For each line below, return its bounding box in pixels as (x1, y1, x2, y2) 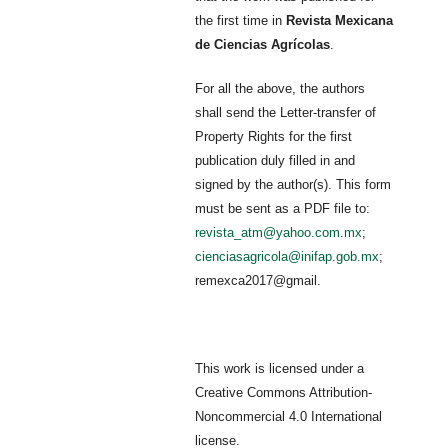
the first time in (195, 12, 287, 28)
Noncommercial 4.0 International (195, 408, 383, 424)
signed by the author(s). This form (195, 176, 392, 192)
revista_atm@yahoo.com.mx (195, 224, 363, 240)
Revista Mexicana (286, 12, 394, 28)
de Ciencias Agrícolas (195, 36, 331, 52)
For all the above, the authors (195, 80, 366, 96)
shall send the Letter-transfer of (195, 104, 377, 120)
